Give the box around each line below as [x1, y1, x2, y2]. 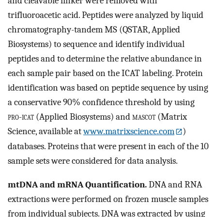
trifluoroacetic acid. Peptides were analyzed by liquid [8, 9, 203, 20]
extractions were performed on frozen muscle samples [8, 194, 208, 205]
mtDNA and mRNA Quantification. [8, 179, 147, 190]
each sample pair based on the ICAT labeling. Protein [8, 67, 203, 78]
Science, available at [8, 125, 83, 137]
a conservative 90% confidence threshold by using [8, 96, 195, 108]
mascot [132, 111, 155, 122]
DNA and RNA [147, 179, 202, 190]
